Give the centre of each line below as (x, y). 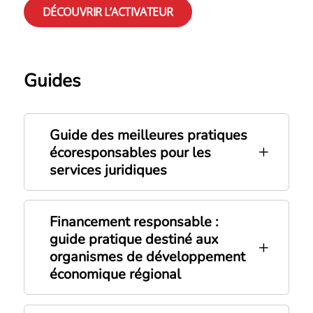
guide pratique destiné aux (134, 240)
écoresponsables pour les (130, 152)
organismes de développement (147, 257)
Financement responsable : (134, 222)
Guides (52, 81)
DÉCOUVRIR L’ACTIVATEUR (108, 12)
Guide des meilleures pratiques (148, 135)
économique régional (115, 275)
